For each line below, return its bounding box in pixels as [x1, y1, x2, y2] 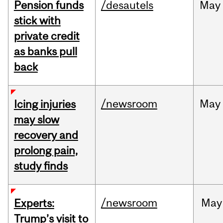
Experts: [13, 197, 54, 210]
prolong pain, [13, 144, 78, 157]
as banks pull [13, 45, 77, 58]
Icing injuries [13, 98, 76, 111]
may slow [13, 113, 59, 126]
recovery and [13, 128, 78, 142]
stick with [13, 14, 61, 27]
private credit [13, 29, 80, 43]
